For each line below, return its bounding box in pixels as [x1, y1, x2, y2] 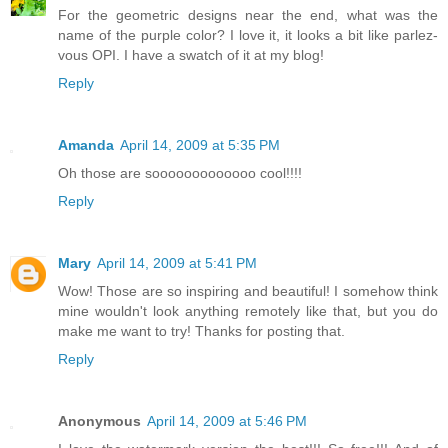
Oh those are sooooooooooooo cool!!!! [58, 164, 302, 181]
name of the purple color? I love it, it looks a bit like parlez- [58, 27, 438, 43]
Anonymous [58, 412, 141, 429]
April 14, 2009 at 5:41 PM [97, 254, 257, 271]
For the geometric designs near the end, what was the [58, 7, 438, 23]
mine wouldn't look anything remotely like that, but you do [58, 302, 438, 319]
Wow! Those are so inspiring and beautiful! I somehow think [58, 282, 438, 299]
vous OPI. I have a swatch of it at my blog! [58, 47, 324, 63]
